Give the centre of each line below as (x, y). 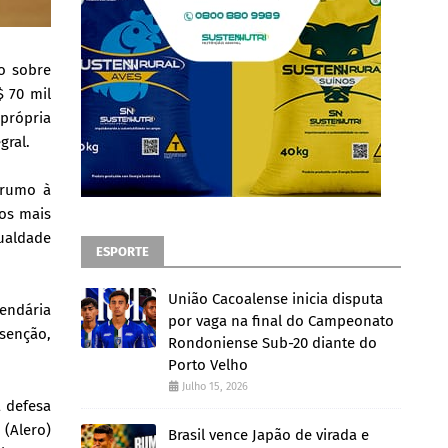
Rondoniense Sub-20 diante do (272, 343)
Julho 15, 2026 (215, 386)
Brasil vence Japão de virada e (268, 435)
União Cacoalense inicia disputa (275, 299)
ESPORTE (122, 251)
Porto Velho (208, 365)
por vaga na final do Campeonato (281, 321)
